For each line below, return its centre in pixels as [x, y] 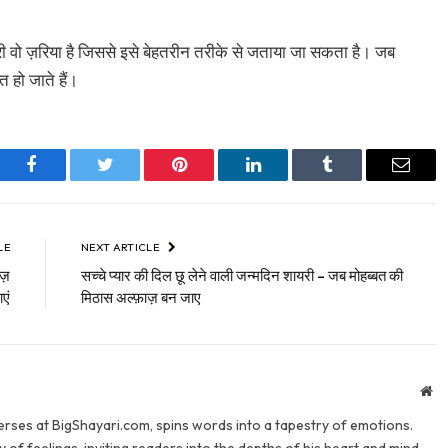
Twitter [129, 179]
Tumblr [352, 179]
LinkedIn [284, 179]
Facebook [64, 179]
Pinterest [209, 179]
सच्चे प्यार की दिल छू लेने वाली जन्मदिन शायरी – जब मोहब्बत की [242, 276]
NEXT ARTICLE [121, 247]
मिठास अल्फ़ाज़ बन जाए [141, 298]
